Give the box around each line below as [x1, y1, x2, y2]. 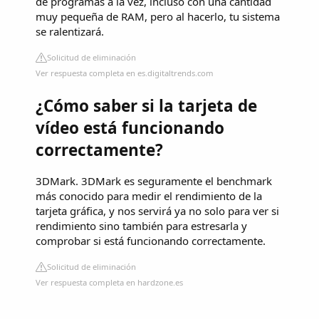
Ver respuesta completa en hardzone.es [36, 277, 183, 288]
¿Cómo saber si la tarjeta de [36, 94, 257, 117]
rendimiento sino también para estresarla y [36, 219, 247, 234]
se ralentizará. [36, 24, 104, 39]
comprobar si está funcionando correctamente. [36, 234, 266, 249]
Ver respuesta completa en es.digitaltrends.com [36, 68, 214, 79]
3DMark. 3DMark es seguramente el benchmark [36, 174, 272, 189]
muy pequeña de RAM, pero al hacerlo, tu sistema [36, 9, 280, 24]
